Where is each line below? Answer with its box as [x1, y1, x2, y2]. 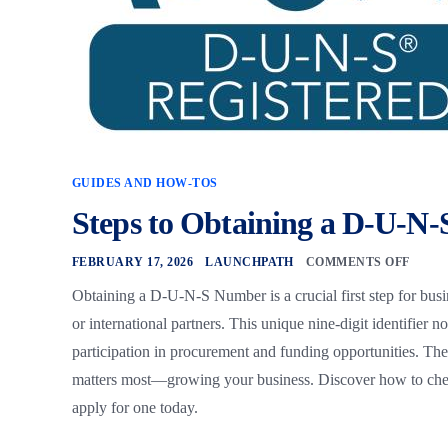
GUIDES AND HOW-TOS [72, 175, 218, 190]
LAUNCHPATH [205, 254, 294, 269]
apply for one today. [72, 398, 198, 416]
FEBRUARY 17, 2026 [72, 254, 194, 269]
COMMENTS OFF [305, 254, 410, 269]
